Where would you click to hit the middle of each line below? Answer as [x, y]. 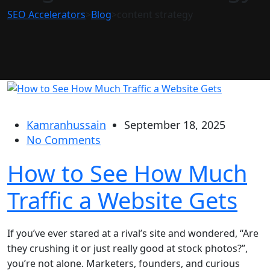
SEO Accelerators [46, 15]
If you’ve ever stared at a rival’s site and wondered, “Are [133, 233]
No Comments [64, 140]
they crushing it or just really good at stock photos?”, [127, 248]
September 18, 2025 [175, 124]
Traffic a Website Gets [122, 200]
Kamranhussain [66, 124]
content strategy [155, 15]
